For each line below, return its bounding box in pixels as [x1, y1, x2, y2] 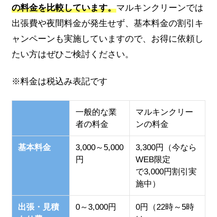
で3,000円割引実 [135, 167, 197, 177]
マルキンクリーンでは [116, 2, 203, 13]
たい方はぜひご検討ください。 [12, 49, 134, 59]
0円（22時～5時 [135, 202, 194, 212]
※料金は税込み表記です [12, 76, 108, 86]
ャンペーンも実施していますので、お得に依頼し [12, 33, 203, 44]
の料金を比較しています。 [12, 2, 116, 13]
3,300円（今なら [135, 143, 197, 153]
